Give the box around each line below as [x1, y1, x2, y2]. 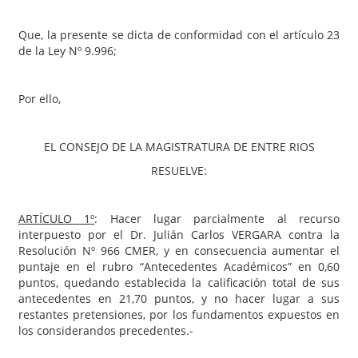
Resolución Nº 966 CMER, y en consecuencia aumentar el [18, 242, 340, 258]
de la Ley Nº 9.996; [18, 42, 117, 58]
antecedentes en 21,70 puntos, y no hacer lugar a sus [18, 290, 340, 306]
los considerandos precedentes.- [18, 322, 193, 338]
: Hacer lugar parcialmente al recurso [94, 210, 340, 226]
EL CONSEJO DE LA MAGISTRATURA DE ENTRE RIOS [43, 138, 315, 154]
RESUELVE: [151, 162, 207, 178]
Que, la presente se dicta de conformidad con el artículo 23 [18, 26, 340, 42]
